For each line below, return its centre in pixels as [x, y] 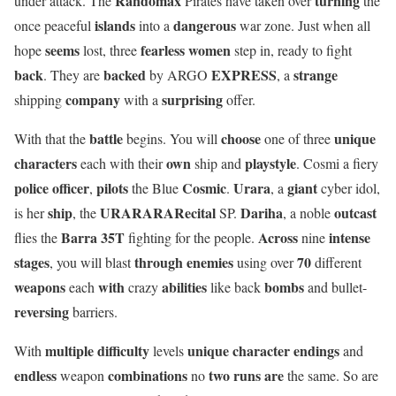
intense [350, 237]
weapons [42, 286]
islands [117, 25]
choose [243, 138]
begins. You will [174, 138]
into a [156, 25]
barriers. [95, 311]
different [338, 262]
